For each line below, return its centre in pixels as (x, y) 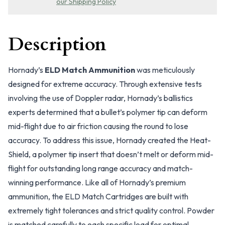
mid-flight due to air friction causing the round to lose (98, 126)
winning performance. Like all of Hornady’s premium (97, 182)
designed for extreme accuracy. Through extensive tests (105, 84)
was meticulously (165, 70)
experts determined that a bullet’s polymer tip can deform (108, 112)
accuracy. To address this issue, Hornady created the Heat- (109, 140)
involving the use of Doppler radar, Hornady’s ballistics (100, 98)
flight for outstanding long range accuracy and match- (100, 168)
